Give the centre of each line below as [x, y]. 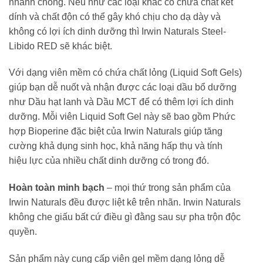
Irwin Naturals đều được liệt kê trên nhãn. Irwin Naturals [125, 203]
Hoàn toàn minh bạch [57, 188]
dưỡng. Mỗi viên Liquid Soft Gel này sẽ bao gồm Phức [122, 117]
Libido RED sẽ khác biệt [59, 46]
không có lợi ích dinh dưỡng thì [75, 31]
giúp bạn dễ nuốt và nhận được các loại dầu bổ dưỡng [123, 87]
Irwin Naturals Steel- [184, 31]
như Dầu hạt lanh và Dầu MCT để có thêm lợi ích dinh [121, 102]
